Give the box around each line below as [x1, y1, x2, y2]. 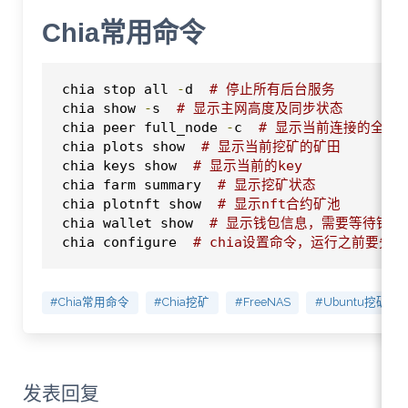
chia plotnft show [61, 196, 218, 212]
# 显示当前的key [192, 158, 302, 174]
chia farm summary [61, 177, 218, 193]
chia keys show [61, 158, 193, 174]
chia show [61, 100, 144, 117]
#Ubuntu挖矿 [314, 295, 388, 310]
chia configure [61, 234, 193, 250]
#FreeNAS [234, 295, 291, 310]
